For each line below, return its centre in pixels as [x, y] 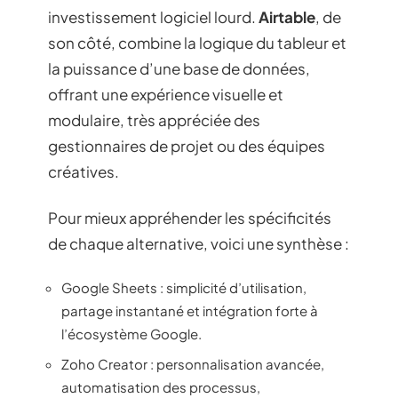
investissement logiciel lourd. [153, 17]
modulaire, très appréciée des [154, 120]
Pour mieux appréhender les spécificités [190, 217]
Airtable [287, 17]
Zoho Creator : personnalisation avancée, [193, 363]
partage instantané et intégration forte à [190, 311]
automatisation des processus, [161, 386]
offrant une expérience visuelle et [166, 95]
